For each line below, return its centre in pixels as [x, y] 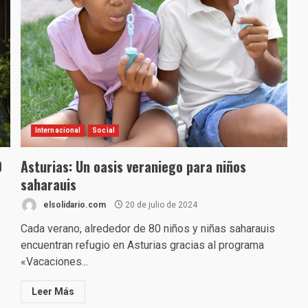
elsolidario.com [73, 205]
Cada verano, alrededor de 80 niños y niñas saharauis [147, 229]
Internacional [58, 130]
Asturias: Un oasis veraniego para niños [133, 166]
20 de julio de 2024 [160, 205]
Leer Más [53, 291]
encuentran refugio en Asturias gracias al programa [142, 245]
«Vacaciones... [54, 262]
